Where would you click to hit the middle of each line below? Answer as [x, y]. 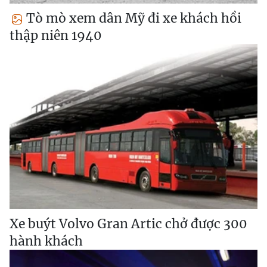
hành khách [46, 241]
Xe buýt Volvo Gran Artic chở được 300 [128, 224]
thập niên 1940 [56, 35]
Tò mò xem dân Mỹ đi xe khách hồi [132, 18]
